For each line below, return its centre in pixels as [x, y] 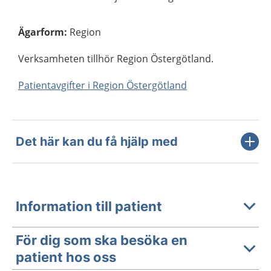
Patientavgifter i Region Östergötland [103, 85]
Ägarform [41, 32]
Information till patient [89, 206]
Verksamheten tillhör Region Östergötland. [116, 59]
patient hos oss [66, 257]
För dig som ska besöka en [102, 240]
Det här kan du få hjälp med [97, 142]
